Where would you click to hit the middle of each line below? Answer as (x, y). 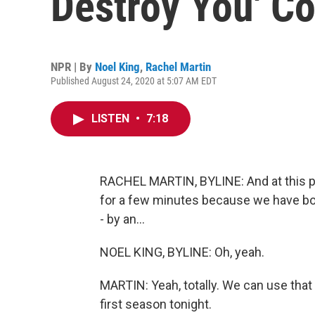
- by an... (122, 219)
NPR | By (73, 67)
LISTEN (112, 118)
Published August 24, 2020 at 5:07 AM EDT (134, 81)
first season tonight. (156, 304)
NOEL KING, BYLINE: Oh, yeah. (182, 252)
